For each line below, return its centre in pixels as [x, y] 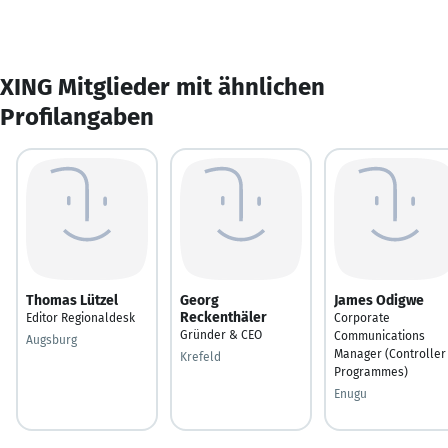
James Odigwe [379, 300]
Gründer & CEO [221, 334]
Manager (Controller [390, 353]
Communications [379, 335]
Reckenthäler [223, 317]
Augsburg [51, 339]
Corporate [362, 317]
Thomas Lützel [72, 300]
